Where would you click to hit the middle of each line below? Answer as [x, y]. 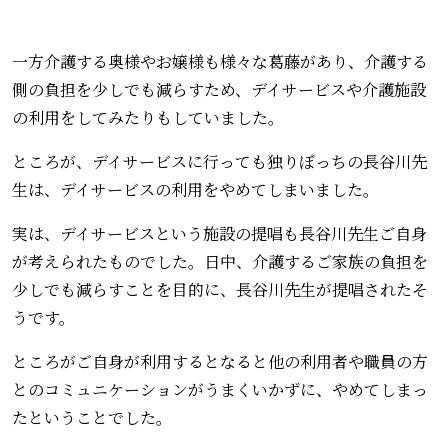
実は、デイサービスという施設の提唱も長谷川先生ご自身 [219, 233]
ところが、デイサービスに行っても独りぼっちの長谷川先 [219, 161]
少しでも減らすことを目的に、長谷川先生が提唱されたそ [220, 289]
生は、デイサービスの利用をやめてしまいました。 [195, 189]
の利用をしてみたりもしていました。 [148, 117]
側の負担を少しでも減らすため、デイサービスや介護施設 [219, 89]
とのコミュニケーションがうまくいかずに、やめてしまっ [220, 389]
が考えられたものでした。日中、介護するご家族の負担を [220, 261]
